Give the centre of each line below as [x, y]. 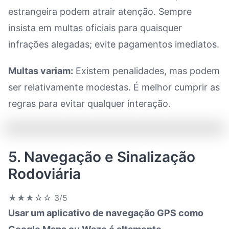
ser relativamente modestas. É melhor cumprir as [114, 87]
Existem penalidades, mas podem [146, 71]
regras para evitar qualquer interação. [89, 104]
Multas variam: [41, 71]
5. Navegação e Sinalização [102, 157]
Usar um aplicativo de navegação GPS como [106, 213]
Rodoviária [44, 174]
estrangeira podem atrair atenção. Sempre [100, 12]
